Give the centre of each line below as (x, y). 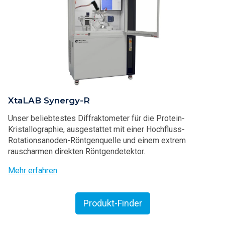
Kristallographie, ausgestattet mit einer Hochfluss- (96, 130)
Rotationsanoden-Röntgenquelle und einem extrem (97, 141)
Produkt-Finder (113, 203)
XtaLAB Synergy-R (49, 101)
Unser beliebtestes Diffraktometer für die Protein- (96, 119)
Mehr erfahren (33, 171)
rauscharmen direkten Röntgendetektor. (77, 152)
